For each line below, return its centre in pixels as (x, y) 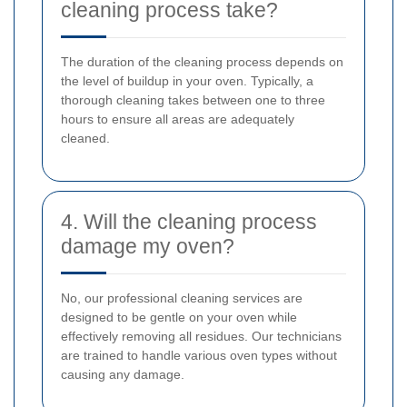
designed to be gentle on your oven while (179, 318)
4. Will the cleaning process (189, 222)
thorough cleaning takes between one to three (193, 100)
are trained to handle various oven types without (199, 356)
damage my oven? (148, 247)
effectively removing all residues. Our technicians (201, 337)
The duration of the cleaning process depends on (202, 62)
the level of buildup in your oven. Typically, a (187, 81)
